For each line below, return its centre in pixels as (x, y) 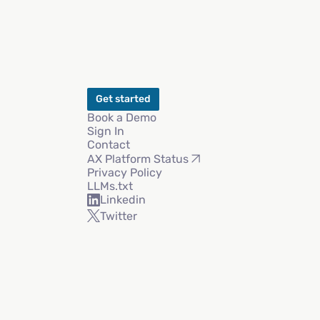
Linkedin (122, 200)
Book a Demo (121, 118)
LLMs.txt (110, 186)
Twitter (118, 216)
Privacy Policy (124, 173)
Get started (123, 99)
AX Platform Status (137, 159)
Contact (108, 145)
